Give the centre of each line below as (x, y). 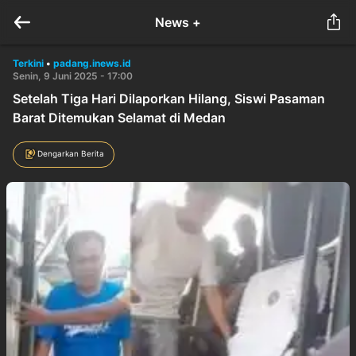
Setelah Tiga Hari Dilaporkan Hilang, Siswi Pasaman (169, 99)
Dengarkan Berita (71, 153)
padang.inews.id (92, 63)
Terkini (28, 63)
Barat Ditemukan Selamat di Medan (119, 118)
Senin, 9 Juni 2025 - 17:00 (73, 76)
